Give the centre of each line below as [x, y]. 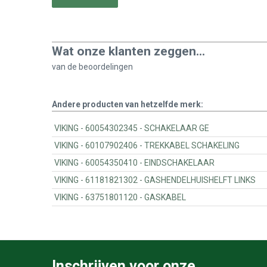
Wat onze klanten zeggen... [128, 51]
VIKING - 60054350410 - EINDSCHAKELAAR [180, 162]
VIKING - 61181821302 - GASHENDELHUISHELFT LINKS [200, 180]
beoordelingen [106, 66]
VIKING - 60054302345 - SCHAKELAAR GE [177, 128]
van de [65, 66]
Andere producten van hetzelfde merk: [128, 104]
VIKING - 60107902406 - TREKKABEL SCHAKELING [192, 145]
